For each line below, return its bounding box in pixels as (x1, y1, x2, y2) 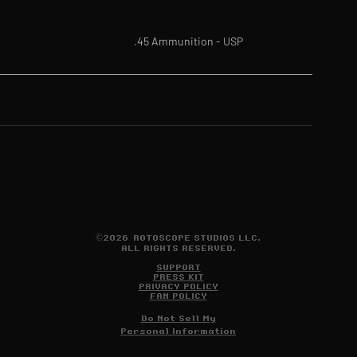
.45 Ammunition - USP (133, 34, 243, 48)
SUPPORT (155, 263, 201, 273)
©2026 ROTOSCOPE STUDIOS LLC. (96, 233, 261, 243)
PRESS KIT (152, 273, 204, 282)
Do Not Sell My (140, 314, 216, 324)
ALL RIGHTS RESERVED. (120, 244, 236, 253)
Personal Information (120, 327, 236, 336)
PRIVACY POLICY (138, 282, 218, 292)
